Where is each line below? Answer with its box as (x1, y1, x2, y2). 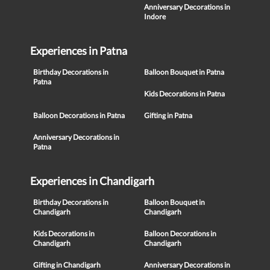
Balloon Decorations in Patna (33, 111, 125, 120)
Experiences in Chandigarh (30, 174, 154, 187)
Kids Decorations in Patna (144, 89, 225, 98)
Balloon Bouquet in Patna (144, 67, 224, 77)
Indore (144, 12, 166, 21)
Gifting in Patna (144, 111, 192, 120)
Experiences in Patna (30, 44, 127, 57)
